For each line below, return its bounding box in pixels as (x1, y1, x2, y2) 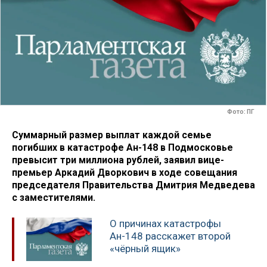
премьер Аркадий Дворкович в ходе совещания (12, 166, 237, 178)
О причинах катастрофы (110, 218, 221, 230)
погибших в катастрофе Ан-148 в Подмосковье (12, 141, 233, 153)
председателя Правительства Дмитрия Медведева (12, 179, 255, 191)
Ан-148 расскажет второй (110, 230, 231, 243)
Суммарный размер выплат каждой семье (12, 129, 212, 141)
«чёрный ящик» (110, 243, 181, 255)
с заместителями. (12, 191, 95, 203)
